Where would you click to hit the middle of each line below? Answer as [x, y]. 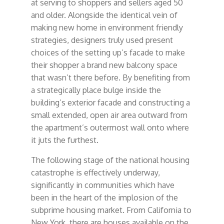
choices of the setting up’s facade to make [108, 52]
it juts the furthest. [64, 140]
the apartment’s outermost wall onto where [110, 127]
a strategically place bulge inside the [96, 90]
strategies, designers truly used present [102, 40]
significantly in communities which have [102, 185]
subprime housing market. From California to [111, 210]
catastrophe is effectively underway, [95, 172]
